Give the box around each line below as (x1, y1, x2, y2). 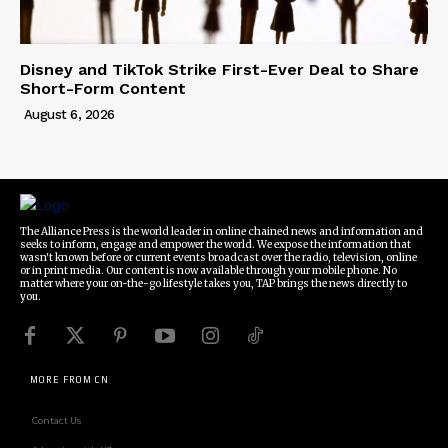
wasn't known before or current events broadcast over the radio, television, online (20, 251, 417, 265)
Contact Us (32, 415, 81, 427)
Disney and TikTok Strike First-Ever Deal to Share (20, 60, 419, 80)
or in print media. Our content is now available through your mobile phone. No (20, 264, 397, 278)
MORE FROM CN (30, 375, 109, 386)
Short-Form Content (20, 79, 186, 99)
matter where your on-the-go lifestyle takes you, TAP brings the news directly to (20, 277, 407, 291)
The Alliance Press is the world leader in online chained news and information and (20, 225, 423, 239)
